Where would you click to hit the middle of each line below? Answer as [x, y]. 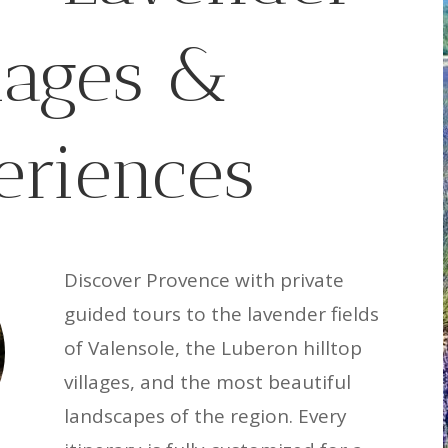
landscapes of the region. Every [206, 415]
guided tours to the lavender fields [222, 313]
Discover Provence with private [204, 279]
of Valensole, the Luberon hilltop [213, 347]
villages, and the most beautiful [208, 381]
